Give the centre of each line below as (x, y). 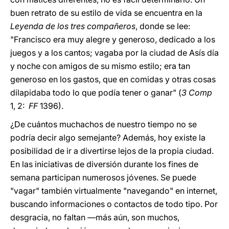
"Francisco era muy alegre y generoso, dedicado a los (113, 39)
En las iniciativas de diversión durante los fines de (104, 164)
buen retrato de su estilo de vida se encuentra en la (106, 13)
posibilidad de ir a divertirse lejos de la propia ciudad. (112, 151)
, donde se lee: (164, 26)
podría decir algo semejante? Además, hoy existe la (108, 138)
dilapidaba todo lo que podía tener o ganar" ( (96, 93)
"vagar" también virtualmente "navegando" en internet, (114, 191)
